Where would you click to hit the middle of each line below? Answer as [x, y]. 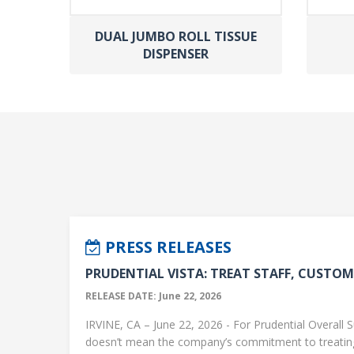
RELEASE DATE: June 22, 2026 [153, 296]
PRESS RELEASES [166, 247]
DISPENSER [175, 53]
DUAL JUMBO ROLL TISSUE [175, 36]
